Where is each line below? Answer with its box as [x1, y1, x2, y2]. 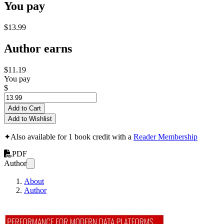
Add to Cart [8, 104, 41, 112]
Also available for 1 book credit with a [10, 132, 133, 141]
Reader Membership [133, 132, 197, 141]
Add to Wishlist [8, 114, 52, 122]
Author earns [4, 41, 72, 55]
